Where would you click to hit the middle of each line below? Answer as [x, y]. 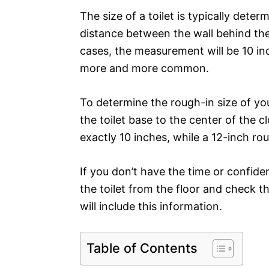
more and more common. [144, 68]
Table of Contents [142, 248]
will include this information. [151, 206]
